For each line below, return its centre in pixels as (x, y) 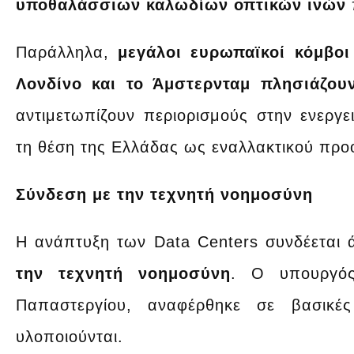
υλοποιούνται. (70, 336)
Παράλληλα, (62, 52)
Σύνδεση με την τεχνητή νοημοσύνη (164, 194)
